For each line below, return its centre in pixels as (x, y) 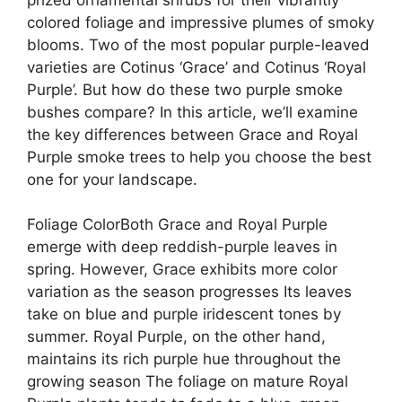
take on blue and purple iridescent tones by (184, 315)
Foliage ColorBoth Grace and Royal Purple (177, 225)
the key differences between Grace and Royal (192, 134)
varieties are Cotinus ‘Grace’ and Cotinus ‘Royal (197, 67)
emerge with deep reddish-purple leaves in (182, 247)
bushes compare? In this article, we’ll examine (192, 112)
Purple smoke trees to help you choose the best (199, 157)
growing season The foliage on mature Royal (188, 382)
